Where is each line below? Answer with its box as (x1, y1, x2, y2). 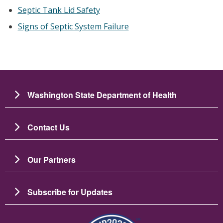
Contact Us (27, 121, 70, 133)
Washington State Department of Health (27, 89, 177, 101)
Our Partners (27, 153, 76, 165)
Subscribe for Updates (27, 186, 112, 198)
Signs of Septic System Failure (17, 20, 129, 32)
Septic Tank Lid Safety (17, 4, 100, 15)
